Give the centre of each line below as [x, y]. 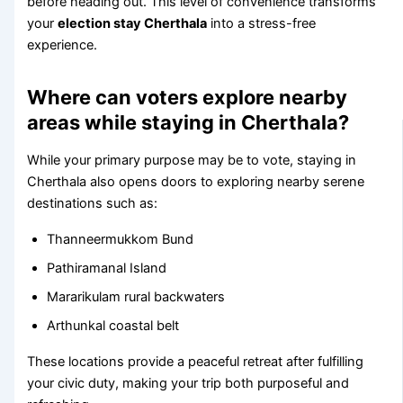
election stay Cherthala [133, 24]
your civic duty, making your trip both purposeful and [188, 384]
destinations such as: [93, 204]
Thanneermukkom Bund [121, 240]
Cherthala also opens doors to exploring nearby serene [196, 182]
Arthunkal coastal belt [113, 326]
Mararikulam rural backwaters [136, 297]
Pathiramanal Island [107, 269]
